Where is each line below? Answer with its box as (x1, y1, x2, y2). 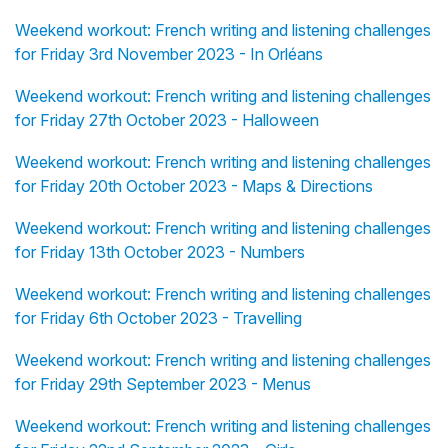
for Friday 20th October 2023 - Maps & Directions (15, 175, 373, 196)
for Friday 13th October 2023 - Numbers (15, 241, 305, 262)
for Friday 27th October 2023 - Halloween (15, 109, 319, 130)
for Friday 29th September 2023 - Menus (15, 373, 311, 394)
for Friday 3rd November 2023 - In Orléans (15, 43, 323, 64)
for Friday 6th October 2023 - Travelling (15, 307, 302, 328)
